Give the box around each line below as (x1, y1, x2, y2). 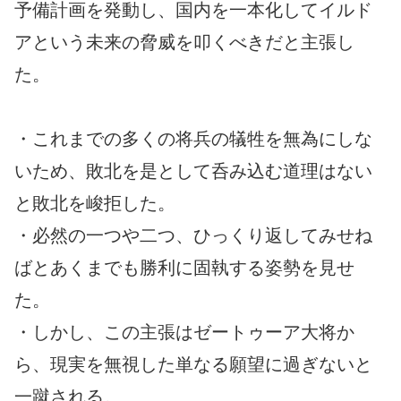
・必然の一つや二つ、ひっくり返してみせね (14, 225, 372, 245)
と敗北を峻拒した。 (14, 192, 175, 213)
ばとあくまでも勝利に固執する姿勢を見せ (14, 257, 354, 277)
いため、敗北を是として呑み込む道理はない (14, 160, 372, 181)
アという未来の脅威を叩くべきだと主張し (14, 31, 354, 52)
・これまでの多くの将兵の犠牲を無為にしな (14, 128, 372, 149)
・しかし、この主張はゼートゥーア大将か (14, 321, 354, 342)
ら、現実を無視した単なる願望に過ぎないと (14, 354, 372, 374)
